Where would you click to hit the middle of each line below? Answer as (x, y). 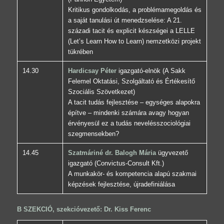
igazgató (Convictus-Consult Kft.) (116, 163)
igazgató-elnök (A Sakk (151, 71)
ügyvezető (172, 153)
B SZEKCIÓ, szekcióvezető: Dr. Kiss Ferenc (84, 209)
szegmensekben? (93, 134)
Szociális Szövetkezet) (101, 92)
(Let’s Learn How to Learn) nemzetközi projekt (134, 41)
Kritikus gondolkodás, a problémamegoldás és (134, 10)
